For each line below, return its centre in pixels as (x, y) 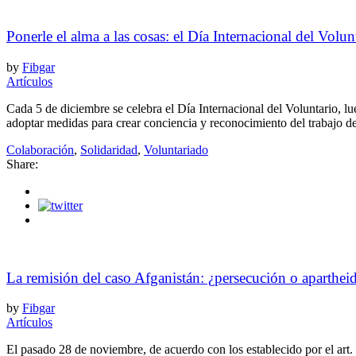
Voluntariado (176, 149)
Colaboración (40, 149)
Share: (22, 164)
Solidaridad (109, 149)
